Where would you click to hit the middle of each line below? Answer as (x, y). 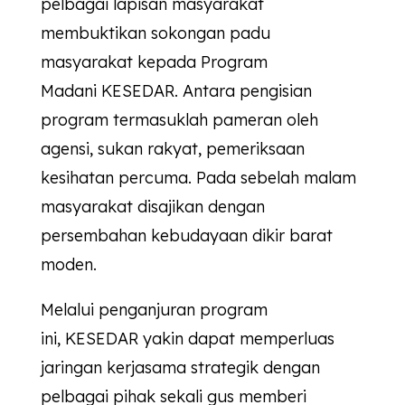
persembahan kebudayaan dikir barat (186, 236)
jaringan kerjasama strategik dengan (180, 368)
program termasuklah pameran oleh (179, 120)
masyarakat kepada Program (154, 62)
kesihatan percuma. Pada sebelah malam (198, 178)
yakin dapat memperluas (236, 339)
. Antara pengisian (243, 91)
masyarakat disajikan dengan (152, 207)
